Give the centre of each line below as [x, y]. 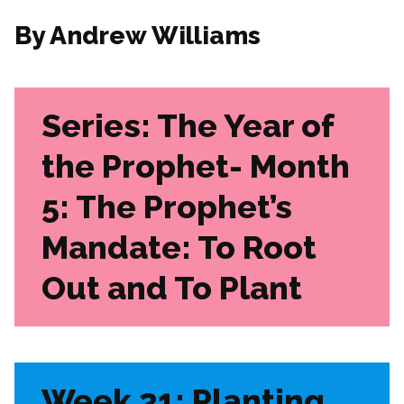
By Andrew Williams [138, 35]
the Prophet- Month [196, 165]
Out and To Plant [172, 287]
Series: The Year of [188, 125]
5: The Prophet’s [167, 206]
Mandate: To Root [179, 247]
